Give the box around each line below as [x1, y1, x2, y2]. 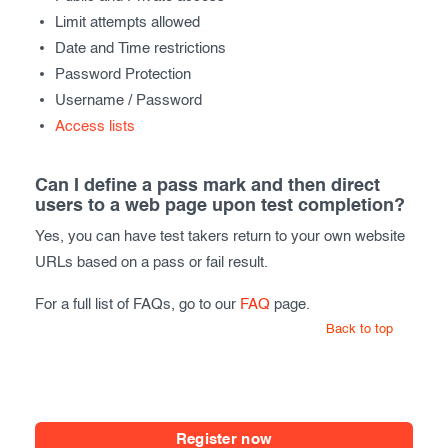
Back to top [326, 323, 393, 337]
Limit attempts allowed [55, 15, 200, 31]
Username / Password [55, 93, 202, 109]
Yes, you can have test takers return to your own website [35, 229, 405, 245]
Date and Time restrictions [55, 41, 226, 57]
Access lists [55, 119, 135, 135]
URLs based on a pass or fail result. [35, 255, 268, 271]
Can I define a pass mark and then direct [35, 177, 380, 196]
